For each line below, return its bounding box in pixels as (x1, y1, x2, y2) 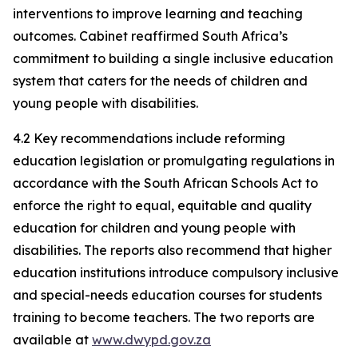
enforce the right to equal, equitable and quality (13, 197, 312, 213)
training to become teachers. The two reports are (13, 309, 315, 325)
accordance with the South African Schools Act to (13, 175, 318, 191)
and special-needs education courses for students (13, 287, 322, 303)
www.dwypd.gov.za (92, 332, 211, 348)
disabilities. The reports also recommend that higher (13, 242, 332, 258)
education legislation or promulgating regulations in (13, 153, 335, 169)
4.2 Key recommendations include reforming (13, 130, 285, 146)
